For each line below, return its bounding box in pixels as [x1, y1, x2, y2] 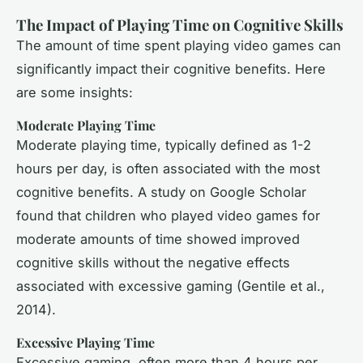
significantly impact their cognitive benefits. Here [16, 60, 326, 77]
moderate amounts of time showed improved [16, 230, 300, 247]
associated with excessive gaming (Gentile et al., [16, 277, 325, 294]
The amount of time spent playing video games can [16, 36, 341, 53]
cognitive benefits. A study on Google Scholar [16, 183, 306, 200]
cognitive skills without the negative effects [16, 254, 290, 271]
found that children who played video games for [16, 207, 320, 224]
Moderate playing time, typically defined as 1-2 [16, 136, 311, 153]
